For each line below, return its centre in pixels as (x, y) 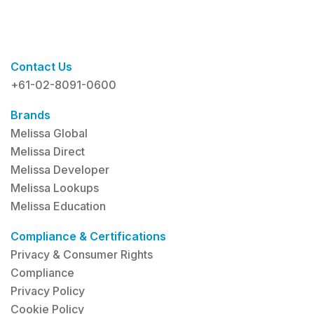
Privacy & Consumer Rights (82, 254)
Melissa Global (49, 133)
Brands (30, 115)
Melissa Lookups (55, 187)
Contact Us (41, 66)
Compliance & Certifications (88, 236)
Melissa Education (58, 206)
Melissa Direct (48, 151)
